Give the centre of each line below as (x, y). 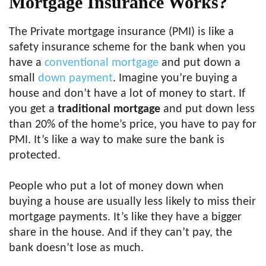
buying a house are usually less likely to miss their (132, 202)
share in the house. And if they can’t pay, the (121, 233)
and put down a (199, 63)
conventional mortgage (102, 63)
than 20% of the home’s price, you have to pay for (133, 125)
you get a (33, 109)
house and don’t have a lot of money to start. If (127, 94)
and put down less (208, 109)
